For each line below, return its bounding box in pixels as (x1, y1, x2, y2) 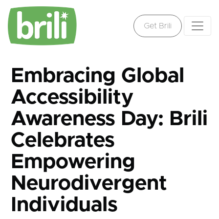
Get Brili (144, 22, 172, 30)
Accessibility (11, 88, 134, 109)
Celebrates (11, 131, 115, 152)
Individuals (11, 195, 118, 216)
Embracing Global (11, 66, 185, 87)
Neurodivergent (11, 174, 168, 195)
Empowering (11, 152, 136, 173)
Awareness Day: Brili (11, 109, 208, 130)
